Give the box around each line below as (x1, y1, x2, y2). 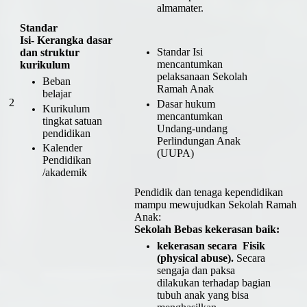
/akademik (42, 166, 87, 178)
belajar (42, 88, 71, 100)
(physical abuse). (156, 252, 236, 265)
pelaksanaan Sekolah (156, 71, 247, 83)
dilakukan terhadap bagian (156, 277, 271, 289)
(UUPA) (156, 147, 194, 159)
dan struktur (20, 46, 79, 58)
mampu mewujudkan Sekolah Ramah (134, 198, 297, 210)
